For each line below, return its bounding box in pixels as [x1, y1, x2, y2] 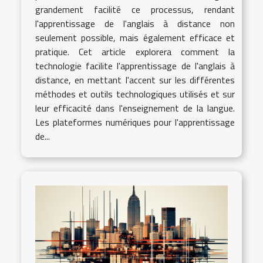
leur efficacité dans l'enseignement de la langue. [35, 101, 235, 116]
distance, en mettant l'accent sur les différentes [35, 73, 235, 87]
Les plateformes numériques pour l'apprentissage [35, 115, 235, 130]
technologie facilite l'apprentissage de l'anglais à [35, 59, 235, 73]
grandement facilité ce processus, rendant [35, 2, 235, 17]
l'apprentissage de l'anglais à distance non [35, 16, 235, 31]
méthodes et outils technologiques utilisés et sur [35, 87, 235, 102]
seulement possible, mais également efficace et [35, 31, 235, 45]
